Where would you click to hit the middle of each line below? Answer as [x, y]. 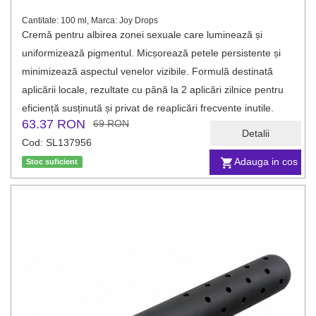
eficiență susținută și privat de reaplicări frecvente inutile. [148, 108]
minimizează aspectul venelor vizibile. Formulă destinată [147, 71]
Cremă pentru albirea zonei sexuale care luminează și [142, 35]
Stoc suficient [52, 162]
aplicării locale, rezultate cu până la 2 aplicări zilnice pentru [153, 90]
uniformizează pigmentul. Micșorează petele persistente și [151, 53]
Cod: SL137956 [57, 142]
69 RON [111, 123]
